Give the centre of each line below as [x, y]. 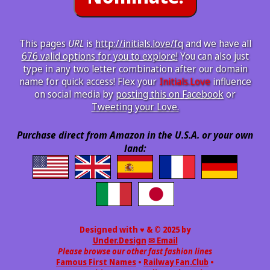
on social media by [75, 94]
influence [231, 81]
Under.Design [119, 240]
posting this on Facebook [170, 94]
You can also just [213, 56]
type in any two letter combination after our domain [135, 69]
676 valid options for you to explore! [99, 56]
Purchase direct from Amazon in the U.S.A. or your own [135, 135]
